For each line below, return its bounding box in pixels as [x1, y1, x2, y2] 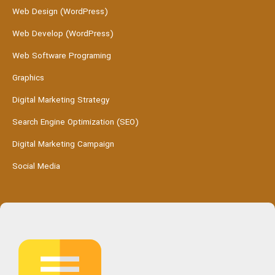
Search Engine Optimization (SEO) [12, 116, 139, 130]
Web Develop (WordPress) [12, 28, 114, 41]
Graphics [12, 72, 44, 85]
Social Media [12, 160, 60, 174]
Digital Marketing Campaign [12, 138, 114, 152]
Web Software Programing [12, 50, 111, 63]
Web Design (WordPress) [12, 6, 108, 19]
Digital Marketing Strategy [12, 94, 109, 107]
